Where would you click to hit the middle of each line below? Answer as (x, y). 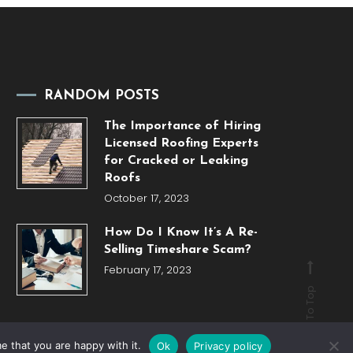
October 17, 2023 (146, 199)
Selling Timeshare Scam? (177, 250)
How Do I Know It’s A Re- (180, 233)
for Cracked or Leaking (176, 161)
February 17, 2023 (147, 270)
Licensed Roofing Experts (181, 144)
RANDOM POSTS (101, 96)
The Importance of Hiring (182, 126)
